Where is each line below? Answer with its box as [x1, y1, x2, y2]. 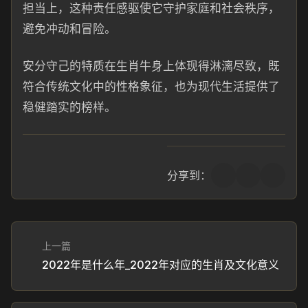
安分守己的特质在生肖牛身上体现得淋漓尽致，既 [23, 59, 280, 73]
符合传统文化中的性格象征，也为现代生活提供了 [23, 80, 280, 93]
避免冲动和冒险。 [23, 22, 116, 36]
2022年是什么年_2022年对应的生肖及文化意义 [42, 258, 279, 272]
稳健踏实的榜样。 [23, 100, 116, 114]
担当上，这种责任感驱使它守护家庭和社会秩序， [23, 1, 280, 15]
